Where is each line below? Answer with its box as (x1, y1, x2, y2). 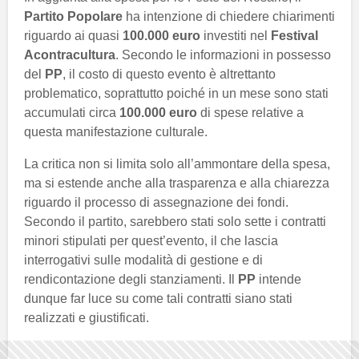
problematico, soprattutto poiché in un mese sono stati (24, 86, 329, 100)
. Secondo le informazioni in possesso (115, 47, 331, 62)
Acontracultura (24, 47, 115, 62)
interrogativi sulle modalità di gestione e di (24, 252, 263, 267)
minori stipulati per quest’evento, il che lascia (24, 233, 278, 248)
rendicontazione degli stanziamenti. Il (24, 272, 238, 286)
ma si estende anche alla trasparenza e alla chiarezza (24, 175, 329, 190)
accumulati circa (24, 105, 119, 119)
